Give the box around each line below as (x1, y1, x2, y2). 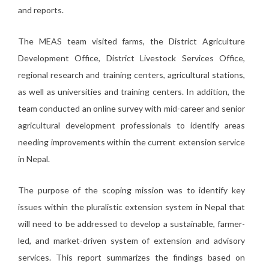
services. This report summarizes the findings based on (18, 252, 245, 262)
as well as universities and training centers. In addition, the (18, 86, 245, 97)
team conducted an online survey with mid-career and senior (18, 103, 245, 113)
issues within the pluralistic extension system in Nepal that (18, 202, 245, 212)
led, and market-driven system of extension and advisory (18, 235, 245, 246)
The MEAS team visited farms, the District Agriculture (18, 36, 245, 46)
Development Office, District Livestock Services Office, (18, 53, 245, 63)
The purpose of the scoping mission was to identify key (18, 185, 245, 195)
